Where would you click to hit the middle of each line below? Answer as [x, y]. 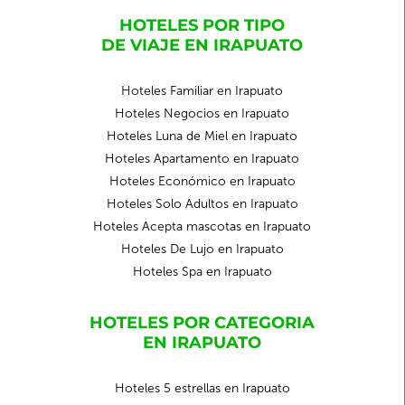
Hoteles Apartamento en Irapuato [202, 159]
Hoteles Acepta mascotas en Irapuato [202, 226]
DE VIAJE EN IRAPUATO [202, 45]
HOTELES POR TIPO [202, 25]
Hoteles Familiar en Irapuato [202, 91]
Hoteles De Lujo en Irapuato [202, 249]
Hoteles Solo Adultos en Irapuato [202, 204]
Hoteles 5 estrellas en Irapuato [202, 388]
